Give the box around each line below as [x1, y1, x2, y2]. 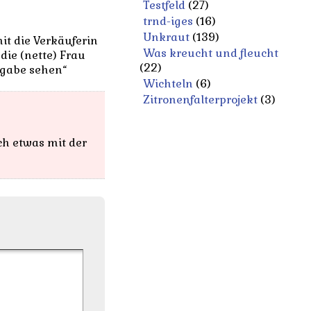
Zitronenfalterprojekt [142, 92, 258, 107]
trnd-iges [142, 14, 193, 28]
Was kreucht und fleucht [142, 46, 278, 60]
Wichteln [142, 76, 193, 91]
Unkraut [142, 30, 190, 44]
